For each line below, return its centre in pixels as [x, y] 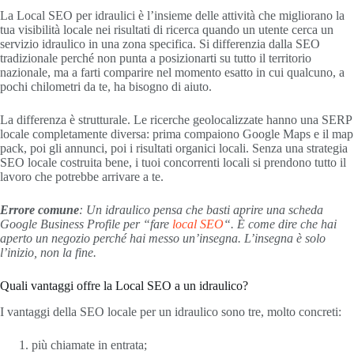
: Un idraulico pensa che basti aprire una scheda [201, 209]
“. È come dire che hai [280, 224]
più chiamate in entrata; [89, 345]
